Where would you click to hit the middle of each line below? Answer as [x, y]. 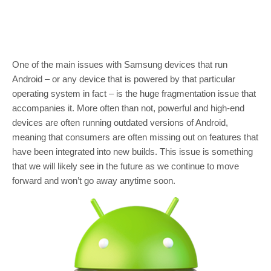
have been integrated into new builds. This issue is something [132, 152]
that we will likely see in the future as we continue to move [126, 166]
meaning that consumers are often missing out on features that [135, 137]
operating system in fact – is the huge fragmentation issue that [134, 93]
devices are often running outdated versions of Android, [120, 122]
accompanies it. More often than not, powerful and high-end [128, 108]
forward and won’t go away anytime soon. [94, 181]
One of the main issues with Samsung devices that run [120, 64]
